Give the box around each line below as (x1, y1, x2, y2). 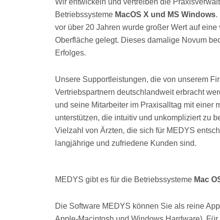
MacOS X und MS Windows (115, 10, 216, 19)
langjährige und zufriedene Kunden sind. (55, 138, 196, 147)
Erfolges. (55, 48, 86, 57)
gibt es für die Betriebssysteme (83, 175, 194, 184)
